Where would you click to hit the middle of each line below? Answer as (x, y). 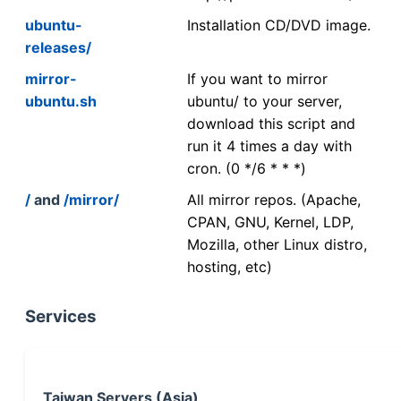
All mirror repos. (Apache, (274, 199)
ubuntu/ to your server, (264, 101)
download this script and (271, 123)
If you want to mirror (257, 78)
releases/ (58, 47)
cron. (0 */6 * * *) (247, 168)
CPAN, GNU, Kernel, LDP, (270, 222)
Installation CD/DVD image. (279, 25)
